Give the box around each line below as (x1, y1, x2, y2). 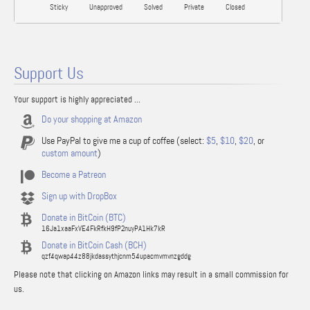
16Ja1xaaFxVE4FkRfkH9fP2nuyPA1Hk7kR (42, 224, 165, 233)
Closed (224, 2, 245, 12)
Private (182, 2, 204, 12)
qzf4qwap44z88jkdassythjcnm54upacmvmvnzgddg (42, 251, 191, 261)
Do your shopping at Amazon (42, 113, 142, 125)
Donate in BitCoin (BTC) (42, 211, 126, 224)
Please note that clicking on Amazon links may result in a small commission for (14, 268, 289, 280)
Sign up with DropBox (42, 190, 117, 202)
